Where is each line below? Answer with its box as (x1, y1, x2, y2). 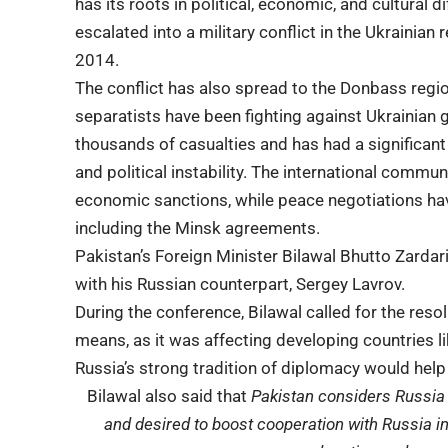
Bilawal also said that (87, 385, 252, 406)
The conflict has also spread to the (75, 77, 341, 98)
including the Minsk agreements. (75, 217, 321, 238)
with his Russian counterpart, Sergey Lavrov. (75, 273, 406, 294)
